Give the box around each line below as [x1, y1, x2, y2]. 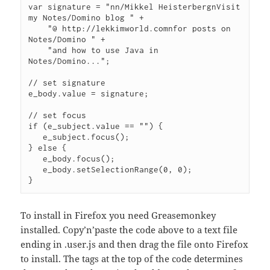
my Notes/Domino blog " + [28, 12, 145, 22]
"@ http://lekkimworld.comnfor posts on [28, 23, 48, 33]
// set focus [28, 110, 87, 120]
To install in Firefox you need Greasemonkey [20, 209, 216, 221]
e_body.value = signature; [28, 88, 149, 98]
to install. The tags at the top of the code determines [20, 252, 243, 265]
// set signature [28, 77, 106, 87]
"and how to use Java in [28, 45, 48, 55]
